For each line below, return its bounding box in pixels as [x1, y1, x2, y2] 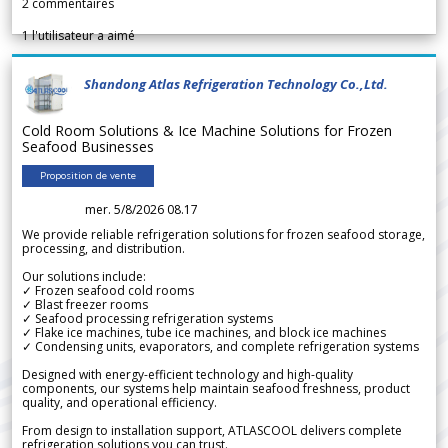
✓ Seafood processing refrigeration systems [22, 310, 273, 328]
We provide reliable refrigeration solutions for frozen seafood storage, [22, 226, 425, 244]
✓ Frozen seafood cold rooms [22, 282, 194, 300]
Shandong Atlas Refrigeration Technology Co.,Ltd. [84, 75, 388, 94]
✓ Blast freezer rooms [22, 296, 148, 314]
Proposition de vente [40, 169, 136, 183]
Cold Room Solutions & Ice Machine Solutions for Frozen [22, 121, 392, 141]
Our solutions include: [22, 268, 146, 286]
